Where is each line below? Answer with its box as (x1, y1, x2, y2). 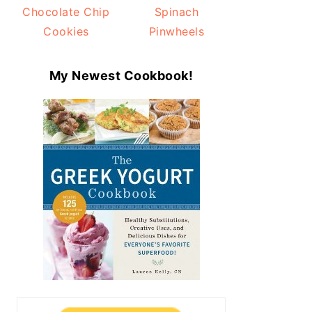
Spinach (154, 5, 198, 19)
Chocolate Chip (22, 5, 110, 19)
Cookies (43, 24, 89, 39)
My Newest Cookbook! (49, 68, 194, 84)
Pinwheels (148, 24, 204, 39)
